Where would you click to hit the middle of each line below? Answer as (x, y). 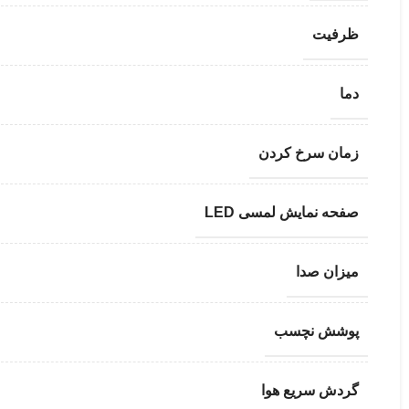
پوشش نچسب (316, 331)
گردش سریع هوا (310, 390)
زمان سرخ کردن (309, 153)
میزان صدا (327, 272)
